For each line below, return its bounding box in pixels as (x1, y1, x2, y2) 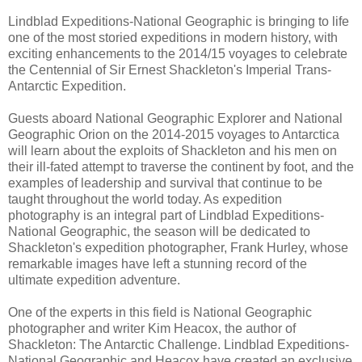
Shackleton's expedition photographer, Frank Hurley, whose (8, 241, 348, 255)
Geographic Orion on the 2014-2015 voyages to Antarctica (8, 128, 339, 142)
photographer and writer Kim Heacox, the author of (8, 322, 296, 336)
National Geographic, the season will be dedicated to (8, 225, 310, 239)
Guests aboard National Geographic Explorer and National (8, 112, 343, 126)
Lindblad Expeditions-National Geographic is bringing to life (8, 15, 349, 29)
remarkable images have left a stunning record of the (8, 257, 307, 271)
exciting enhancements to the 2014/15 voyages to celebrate (8, 47, 347, 61)
